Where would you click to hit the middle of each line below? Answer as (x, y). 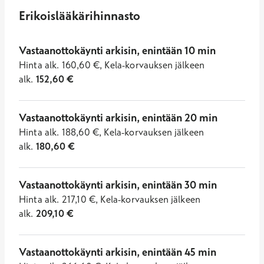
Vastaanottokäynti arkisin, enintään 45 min (118, 252)
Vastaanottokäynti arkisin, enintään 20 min (118, 118)
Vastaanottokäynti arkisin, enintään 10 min (117, 51)
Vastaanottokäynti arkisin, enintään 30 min (118, 185)
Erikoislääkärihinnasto (80, 16)
